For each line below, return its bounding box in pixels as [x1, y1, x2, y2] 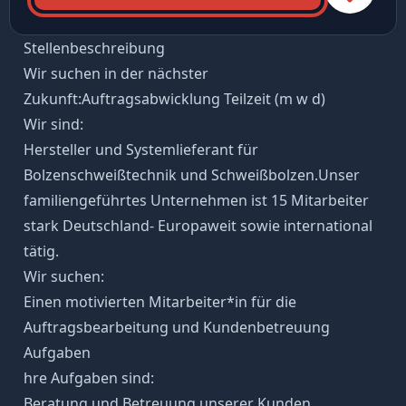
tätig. [23, 240, 59, 261]
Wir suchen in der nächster [23, 63, 208, 83]
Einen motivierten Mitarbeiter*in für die [23, 291, 296, 312]
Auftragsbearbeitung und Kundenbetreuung [23, 316, 330, 337]
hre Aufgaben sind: [23, 367, 154, 388]
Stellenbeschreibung [23, 37, 165, 58]
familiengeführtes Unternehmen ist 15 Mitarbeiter [23, 189, 369, 210]
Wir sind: [23, 113, 83, 134]
